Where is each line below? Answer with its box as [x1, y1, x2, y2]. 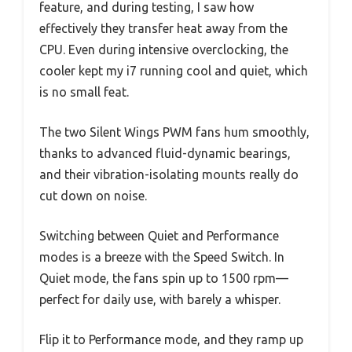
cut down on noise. [39, 189, 147, 203]
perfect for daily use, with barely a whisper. [39, 292, 280, 307]
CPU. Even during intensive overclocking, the [39, 42, 288, 57]
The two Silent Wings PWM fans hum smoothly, [39, 125, 310, 140]
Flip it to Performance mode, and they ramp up [39, 332, 303, 347]
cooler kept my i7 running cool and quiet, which [39, 64, 308, 79]
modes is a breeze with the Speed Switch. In [39, 250, 284, 265]
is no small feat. [39, 85, 129, 100]
